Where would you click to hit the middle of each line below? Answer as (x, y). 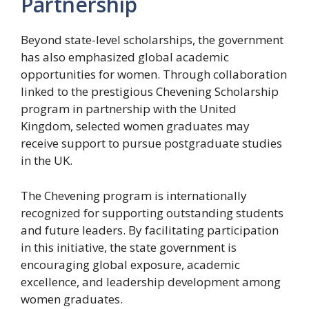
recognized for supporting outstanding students (152, 212)
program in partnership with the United (129, 109)
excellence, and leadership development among (151, 281)
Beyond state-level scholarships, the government (152, 40)
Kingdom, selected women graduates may (135, 126)
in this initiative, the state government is (129, 247)
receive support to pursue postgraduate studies (151, 143)
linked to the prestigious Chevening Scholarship (150, 92)
